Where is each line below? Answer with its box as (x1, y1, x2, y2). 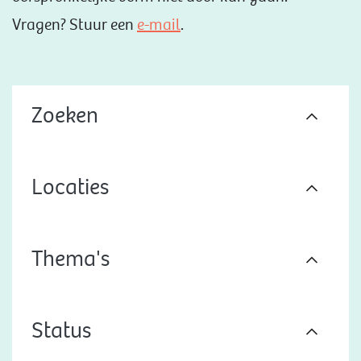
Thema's (31, 250, 110, 272)
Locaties (31, 178, 109, 201)
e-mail (137, 18, 180, 34)
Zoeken (31, 106, 98, 129)
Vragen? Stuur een (12, 18, 137, 34)
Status (31, 322, 91, 344)
